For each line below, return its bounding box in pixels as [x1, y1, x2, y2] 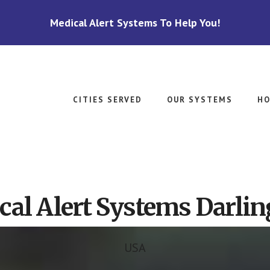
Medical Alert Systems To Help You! [50, 16, 220, 30]
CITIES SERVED [73, 95, 142, 105]
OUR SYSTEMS [167, 95, 233, 105]
